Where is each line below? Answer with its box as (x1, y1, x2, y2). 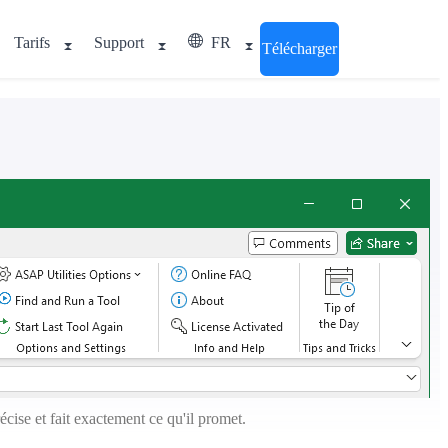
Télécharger (262, 40, 337, 57)
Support (94, 34, 144, 51)
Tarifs (14, 34, 50, 51)
